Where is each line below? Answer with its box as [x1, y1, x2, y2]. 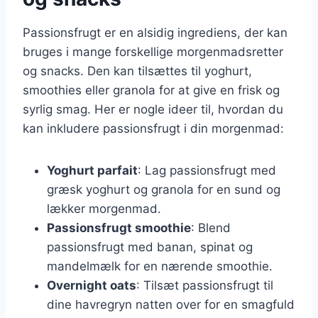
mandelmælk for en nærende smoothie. [47, 258, 273, 273]
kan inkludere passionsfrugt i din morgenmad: [23, 121, 284, 136]
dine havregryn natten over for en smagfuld [47, 297, 295, 312]
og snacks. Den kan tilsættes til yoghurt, [23, 63, 252, 78]
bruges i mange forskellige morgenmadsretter [23, 44, 283, 59]
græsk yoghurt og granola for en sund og [47, 182, 280, 197]
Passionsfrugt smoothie [47, 220, 191, 235]
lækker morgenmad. [47, 201, 161, 216]
